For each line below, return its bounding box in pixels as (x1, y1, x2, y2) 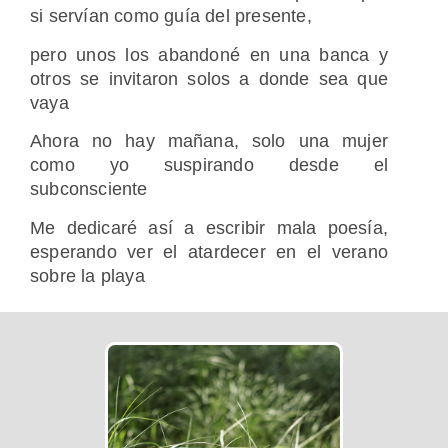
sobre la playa (30, 265, 145, 286)
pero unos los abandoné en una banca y (30, 44, 388, 65)
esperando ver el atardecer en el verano (30, 241, 388, 262)
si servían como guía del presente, (30, 6, 312, 27)
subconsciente (30, 179, 148, 200)
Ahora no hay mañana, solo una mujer (30, 131, 388, 152)
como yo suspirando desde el (30, 155, 388, 176)
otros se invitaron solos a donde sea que (30, 68, 388, 89)
